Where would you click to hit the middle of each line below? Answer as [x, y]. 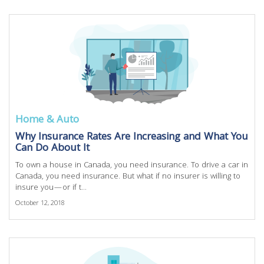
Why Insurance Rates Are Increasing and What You [132, 138]
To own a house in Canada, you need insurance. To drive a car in [132, 166]
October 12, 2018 [40, 204]
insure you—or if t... [51, 188]
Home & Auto [47, 121]
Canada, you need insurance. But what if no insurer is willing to [128, 177]
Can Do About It [52, 149]
